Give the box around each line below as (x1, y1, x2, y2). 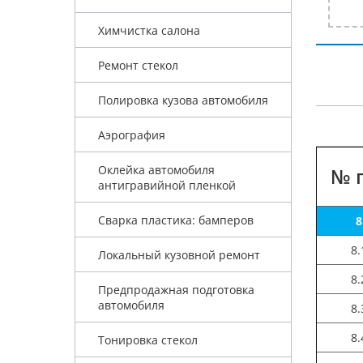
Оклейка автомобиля (97, 161, 215, 177)
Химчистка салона (97, 22, 200, 38)
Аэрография (97, 126, 165, 143)
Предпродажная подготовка (97, 281, 254, 297)
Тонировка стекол (97, 331, 198, 348)
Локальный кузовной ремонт (97, 246, 260, 263)
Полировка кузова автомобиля (97, 92, 268, 108)
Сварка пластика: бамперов (97, 211, 254, 228)
